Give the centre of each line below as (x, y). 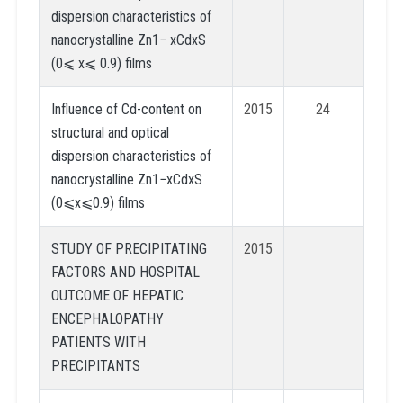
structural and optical (110, 132)
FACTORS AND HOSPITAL (125, 272)
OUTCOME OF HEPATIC (117, 295)
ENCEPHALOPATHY (107, 318)
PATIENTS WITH (98, 342)
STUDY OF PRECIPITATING (129, 248)
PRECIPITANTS (95, 365)
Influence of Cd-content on (126, 109)
